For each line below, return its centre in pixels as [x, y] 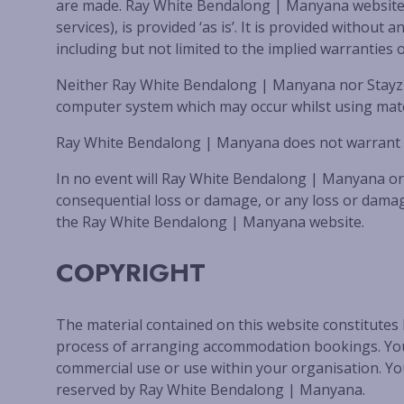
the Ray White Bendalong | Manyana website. [210, 221]
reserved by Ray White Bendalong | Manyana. [211, 390]
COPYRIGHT [131, 273]
